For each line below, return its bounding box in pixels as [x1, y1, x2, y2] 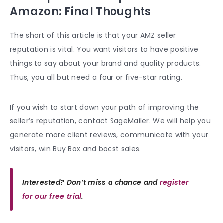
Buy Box [53, 143, 81, 154]
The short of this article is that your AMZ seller [10, 30, 176, 40]
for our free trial [22, 191, 82, 201]
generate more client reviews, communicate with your [10, 129, 209, 140]
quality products [140, 58, 200, 68]
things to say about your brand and [10, 58, 140, 68]
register [159, 177, 189, 187]
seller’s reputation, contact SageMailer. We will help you [10, 115, 211, 126]
